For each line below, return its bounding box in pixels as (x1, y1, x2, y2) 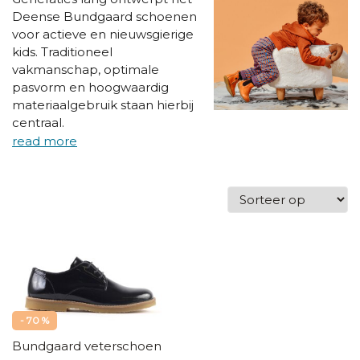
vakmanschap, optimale (12, 61, 159, 77)
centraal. (12, 114, 64, 130)
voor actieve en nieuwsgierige (12, 26, 194, 42)
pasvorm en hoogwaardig (12, 79, 169, 95)
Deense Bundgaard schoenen (12, 8, 197, 24)
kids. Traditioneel (12, 43, 112, 59)
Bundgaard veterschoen (12, 338, 162, 354)
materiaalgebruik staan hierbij (12, 96, 194, 112)
